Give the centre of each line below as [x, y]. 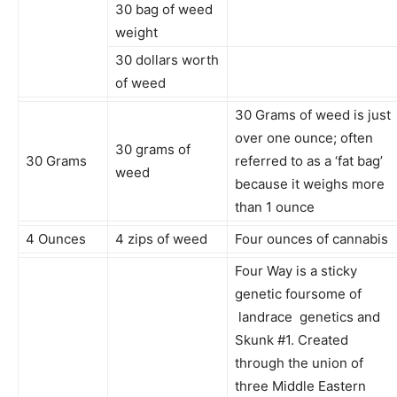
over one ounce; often [304, 137]
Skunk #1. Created [292, 339]
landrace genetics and [309, 316]
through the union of [299, 362]
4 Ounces [56, 238]
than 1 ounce [275, 206]
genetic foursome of [298, 293]
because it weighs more [310, 183]
